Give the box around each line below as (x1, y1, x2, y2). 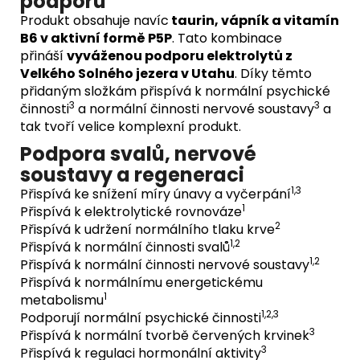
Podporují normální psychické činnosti (20, 308, 261, 327)
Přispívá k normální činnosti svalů (20, 237, 230, 256)
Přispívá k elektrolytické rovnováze (20, 202, 242, 221)
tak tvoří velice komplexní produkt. (20, 117, 241, 136)
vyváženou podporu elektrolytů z (67, 46, 292, 65)
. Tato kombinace (172, 28, 282, 47)
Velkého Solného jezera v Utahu (20, 63, 235, 83)
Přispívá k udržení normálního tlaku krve (20, 219, 275, 239)
